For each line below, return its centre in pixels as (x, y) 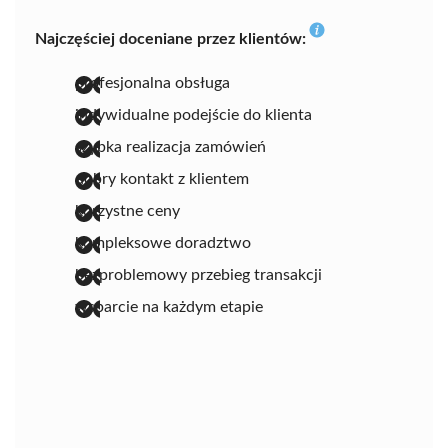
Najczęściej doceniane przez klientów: (170, 38)
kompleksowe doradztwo (163, 242)
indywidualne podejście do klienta (193, 114)
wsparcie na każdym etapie (169, 306)
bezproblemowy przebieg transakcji (198, 274)
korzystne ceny (127, 210)
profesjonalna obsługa (152, 82)
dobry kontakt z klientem (162, 178)
